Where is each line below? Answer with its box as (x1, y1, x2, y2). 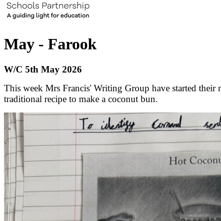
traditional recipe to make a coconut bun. (4, 93, 158, 104)
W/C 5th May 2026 (4, 64, 82, 74)
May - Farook (4, 35, 97, 53)
